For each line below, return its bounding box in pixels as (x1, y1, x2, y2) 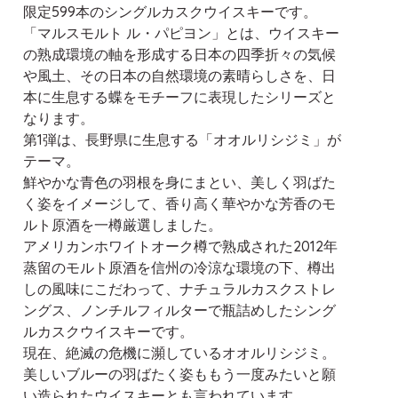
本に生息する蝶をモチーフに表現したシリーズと (23, 87, 336, 106)
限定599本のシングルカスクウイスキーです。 (23, 2, 317, 20)
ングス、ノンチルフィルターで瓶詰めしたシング (23, 300, 336, 319)
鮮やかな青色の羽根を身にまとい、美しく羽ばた (23, 172, 336, 191)
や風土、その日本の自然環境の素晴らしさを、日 (23, 66, 336, 84)
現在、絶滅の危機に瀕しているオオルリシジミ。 (23, 343, 336, 362)
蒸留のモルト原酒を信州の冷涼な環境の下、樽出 (23, 258, 336, 276)
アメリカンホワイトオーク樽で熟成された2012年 (23, 236, 338, 255)
